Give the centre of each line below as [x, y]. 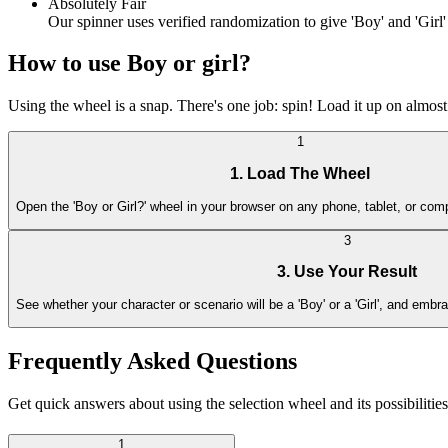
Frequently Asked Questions [152, 361]
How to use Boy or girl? [129, 63]
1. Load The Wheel [300, 173]
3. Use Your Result [347, 272]
